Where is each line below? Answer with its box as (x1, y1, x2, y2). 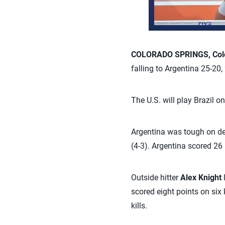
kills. (131, 201, 147, 211)
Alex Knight (180, 173, 223, 183)
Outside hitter (131, 173, 180, 183)
